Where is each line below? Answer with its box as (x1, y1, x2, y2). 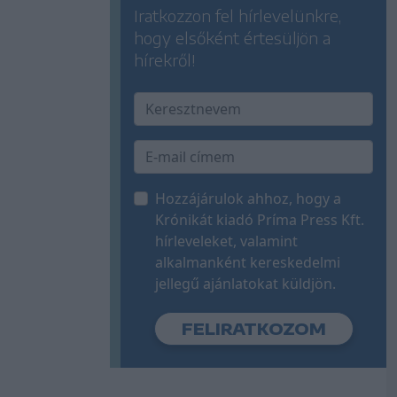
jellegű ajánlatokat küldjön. (155, 273, 336, 293)
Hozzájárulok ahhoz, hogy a (155, 188, 341, 208)
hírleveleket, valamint (155, 230, 298, 251)
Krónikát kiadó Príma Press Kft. (155, 209, 364, 230)
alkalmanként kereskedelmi (155, 252, 340, 272)
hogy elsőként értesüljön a (134, 27, 331, 48)
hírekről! (134, 49, 195, 70)
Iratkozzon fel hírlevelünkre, (134, 4, 341, 26)
